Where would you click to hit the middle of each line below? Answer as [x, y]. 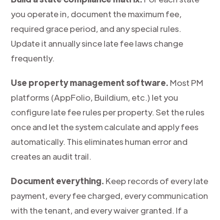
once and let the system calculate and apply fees [105, 127]
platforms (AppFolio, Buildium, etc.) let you [95, 97]
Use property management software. [90, 82]
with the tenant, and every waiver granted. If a [99, 210]
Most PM [186, 82]
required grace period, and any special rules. [96, 28]
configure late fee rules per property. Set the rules [108, 112]
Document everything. [58, 181]
